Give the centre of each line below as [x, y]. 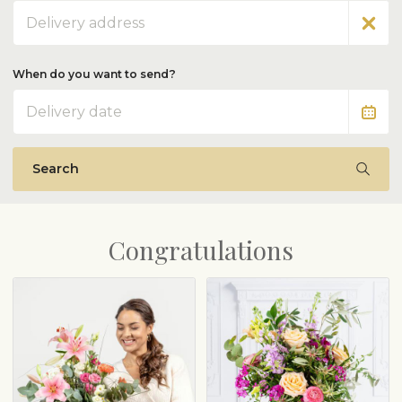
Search [56, 168]
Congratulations [201, 249]
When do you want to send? [94, 74]
